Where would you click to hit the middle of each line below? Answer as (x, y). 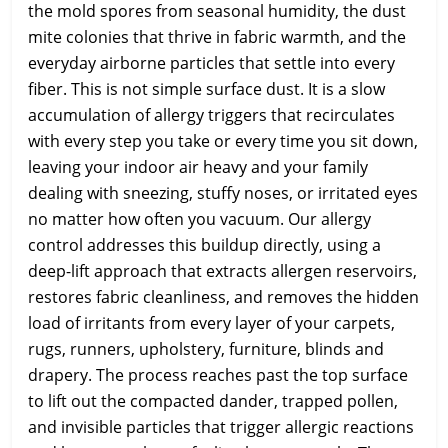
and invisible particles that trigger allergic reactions (221, 427)
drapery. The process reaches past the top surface (218, 375)
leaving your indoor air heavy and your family (198, 167)
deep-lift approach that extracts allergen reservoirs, (222, 271)
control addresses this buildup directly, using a (204, 245)
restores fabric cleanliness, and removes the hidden (223, 297)
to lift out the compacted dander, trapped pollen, (213, 401)
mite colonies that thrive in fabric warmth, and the (217, 37)
